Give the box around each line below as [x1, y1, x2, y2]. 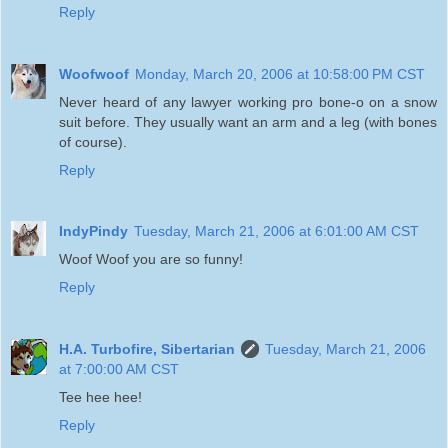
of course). [59, 133, 127, 150]
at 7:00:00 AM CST [59, 361, 179, 378]
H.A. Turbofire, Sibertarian [59, 341, 235, 358]
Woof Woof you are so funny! [59, 251, 243, 268]
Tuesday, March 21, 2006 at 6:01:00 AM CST [134, 223, 419, 240]
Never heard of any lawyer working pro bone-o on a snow [59, 93, 437, 110]
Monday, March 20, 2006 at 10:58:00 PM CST [135, 65, 425, 82]
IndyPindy [59, 223, 128, 240]
